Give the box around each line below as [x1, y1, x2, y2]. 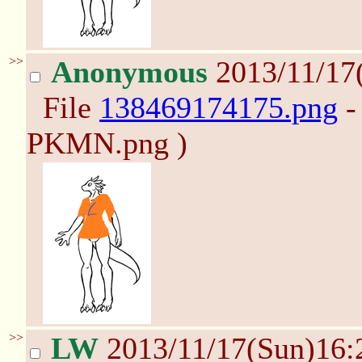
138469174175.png [99, 90, 338, 124]
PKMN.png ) [27, 126, 187, 160]
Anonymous [51, 55, 208, 89]
